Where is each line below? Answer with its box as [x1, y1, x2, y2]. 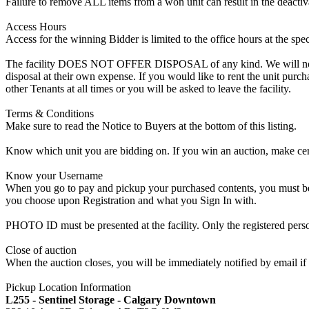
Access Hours [6, 20, 66, 32]
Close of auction [6, 243, 77, 256]
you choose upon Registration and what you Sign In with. [6, 194, 257, 206]
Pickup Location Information [6, 281, 131, 293]
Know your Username [6, 169, 103, 181]
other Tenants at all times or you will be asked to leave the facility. [6, 82, 291, 94]
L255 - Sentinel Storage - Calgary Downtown [6, 293, 216, 306]
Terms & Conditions [6, 107, 94, 119]
